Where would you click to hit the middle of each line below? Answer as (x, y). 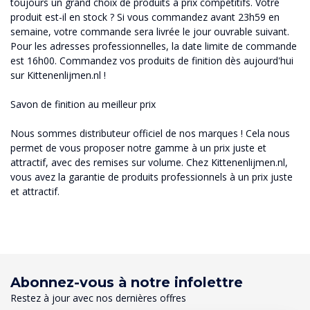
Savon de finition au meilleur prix (83, 104)
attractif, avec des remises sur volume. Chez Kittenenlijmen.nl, (149, 162)
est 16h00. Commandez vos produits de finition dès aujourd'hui (152, 60)
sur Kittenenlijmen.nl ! (58, 75)
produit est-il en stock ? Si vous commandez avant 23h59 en (145, 17)
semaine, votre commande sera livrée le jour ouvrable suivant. (150, 31)
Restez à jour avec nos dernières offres (98, 298)
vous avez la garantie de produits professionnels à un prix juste (152, 176)
